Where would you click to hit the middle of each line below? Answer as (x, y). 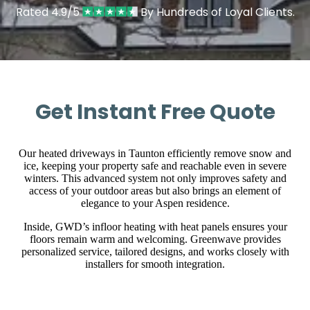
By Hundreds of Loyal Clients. (216, 12)
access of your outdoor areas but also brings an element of (155, 191)
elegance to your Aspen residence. (155, 203)
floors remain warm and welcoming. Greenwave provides (155, 239)
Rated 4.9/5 (49, 12)
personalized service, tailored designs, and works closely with (155, 252)
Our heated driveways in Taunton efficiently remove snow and (155, 154)
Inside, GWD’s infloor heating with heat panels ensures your (155, 227)
